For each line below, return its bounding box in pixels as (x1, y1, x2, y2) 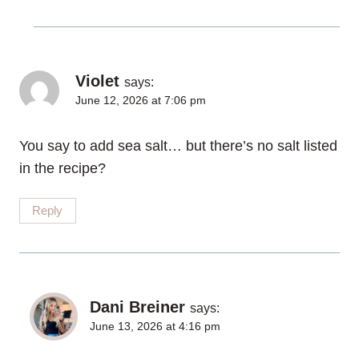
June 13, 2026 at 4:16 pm (90, 320, 220, 333)
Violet (75, 72, 119, 91)
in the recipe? (19, 159, 106, 176)
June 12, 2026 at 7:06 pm (75, 94, 206, 107)
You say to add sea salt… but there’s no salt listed (19, 137, 337, 154)
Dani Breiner (90, 298, 185, 317)
